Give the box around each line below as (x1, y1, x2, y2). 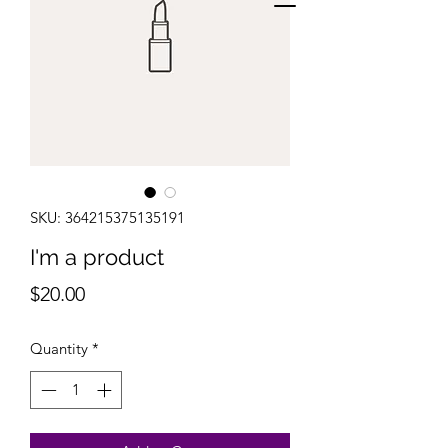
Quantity (30, 338, 88, 358)
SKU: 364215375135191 (30, 207, 185, 227)
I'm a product (30, 243, 164, 270)
